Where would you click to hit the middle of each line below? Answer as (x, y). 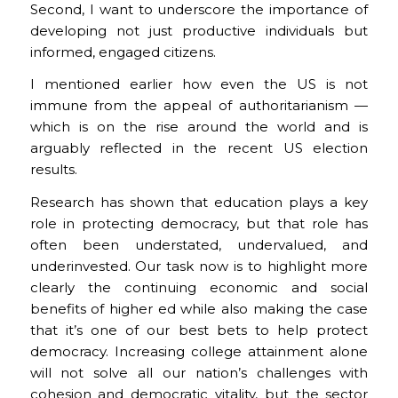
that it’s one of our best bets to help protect (199, 330)
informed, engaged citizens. (123, 52)
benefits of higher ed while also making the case (199, 309)
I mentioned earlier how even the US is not (199, 84)
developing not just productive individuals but (199, 30)
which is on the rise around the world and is (199, 127)
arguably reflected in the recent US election (199, 148)
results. (53, 170)
